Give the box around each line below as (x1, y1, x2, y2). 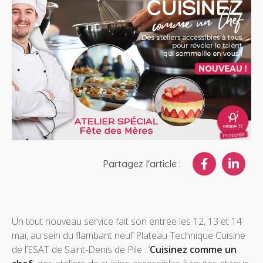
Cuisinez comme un (150, 243, 237, 257)
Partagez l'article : (103, 158, 181, 170)
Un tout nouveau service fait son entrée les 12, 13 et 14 (12, 215, 242, 228)
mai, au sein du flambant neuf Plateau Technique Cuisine (12, 229, 245, 242)
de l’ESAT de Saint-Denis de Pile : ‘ (12, 243, 150, 257)
